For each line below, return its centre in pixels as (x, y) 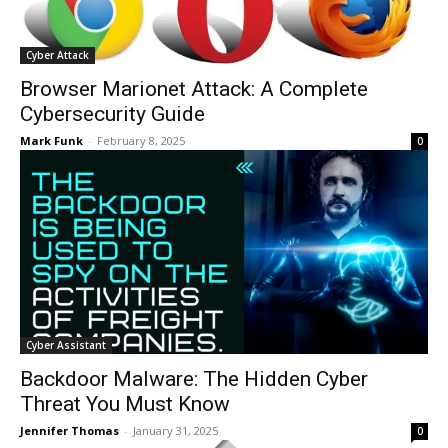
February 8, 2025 (141, 140)
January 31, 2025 (175, 430)
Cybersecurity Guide (112, 114)
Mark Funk (51, 140)
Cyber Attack (57, 55)
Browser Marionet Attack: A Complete (194, 89)
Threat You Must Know (125, 404)
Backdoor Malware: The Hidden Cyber (194, 379)
